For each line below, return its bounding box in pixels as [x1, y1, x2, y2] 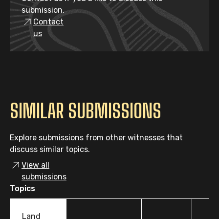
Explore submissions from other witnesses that [10, 133, 183, 142]
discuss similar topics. [10, 145, 90, 154]
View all [22, 160, 49, 170]
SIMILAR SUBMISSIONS [10, 99, 161, 123]
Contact [33, 17, 64, 26]
